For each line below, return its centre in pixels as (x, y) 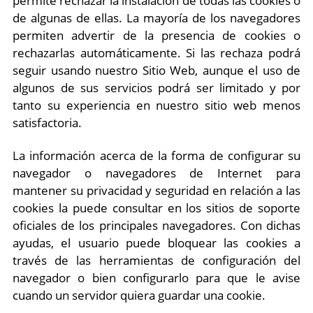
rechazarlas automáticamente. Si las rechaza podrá (156, 53)
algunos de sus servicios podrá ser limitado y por (156, 88)
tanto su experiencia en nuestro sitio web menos (156, 105)
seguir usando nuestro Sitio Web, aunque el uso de (156, 70)
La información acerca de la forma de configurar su (156, 155)
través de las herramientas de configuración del (156, 260)
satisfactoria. (47, 123)
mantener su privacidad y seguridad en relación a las (156, 190)
